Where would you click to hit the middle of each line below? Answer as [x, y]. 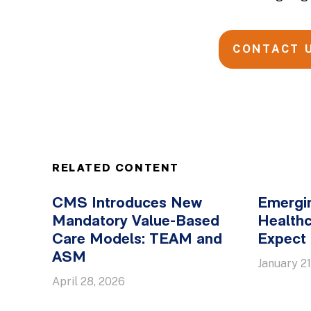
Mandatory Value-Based [136, 222]
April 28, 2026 [89, 281]
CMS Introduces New [127, 204]
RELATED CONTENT [116, 169]
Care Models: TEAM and [137, 240]
